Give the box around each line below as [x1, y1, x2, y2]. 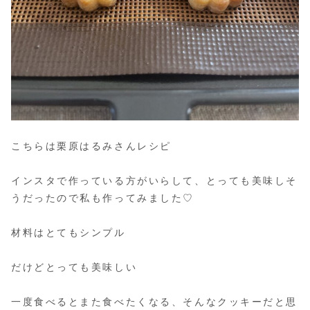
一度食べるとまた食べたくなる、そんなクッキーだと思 [11, 296, 298, 308]
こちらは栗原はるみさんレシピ [11, 140, 172, 152]
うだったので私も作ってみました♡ [11, 192, 194, 203]
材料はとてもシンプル [11, 227, 126, 239]
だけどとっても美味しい [11, 262, 138, 273]
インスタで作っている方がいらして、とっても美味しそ [11, 174, 298, 186]
